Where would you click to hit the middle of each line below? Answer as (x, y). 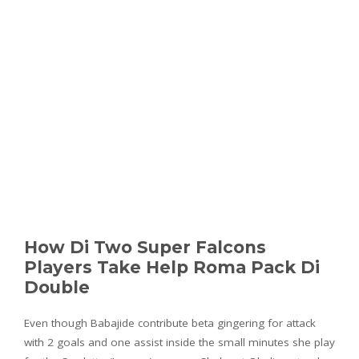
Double (57, 288)
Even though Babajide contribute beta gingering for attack (170, 323)
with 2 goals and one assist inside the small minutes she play (179, 343)
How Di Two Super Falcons (145, 248)
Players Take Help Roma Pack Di (172, 268)
